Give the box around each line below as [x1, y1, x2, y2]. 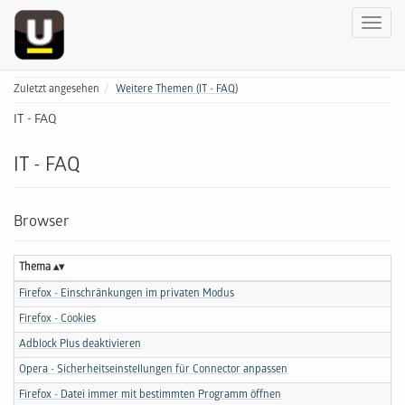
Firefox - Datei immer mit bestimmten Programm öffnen [19, 389, 281, 402]
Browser [14, 214, 70, 232]
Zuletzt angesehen [14, 83, 99, 97]
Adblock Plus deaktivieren [19, 338, 141, 352]
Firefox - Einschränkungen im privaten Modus [19, 287, 234, 301]
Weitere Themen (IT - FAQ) [116, 83, 238, 97]
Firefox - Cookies [19, 313, 96, 326]
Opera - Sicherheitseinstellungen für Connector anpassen [19, 363, 287, 377]
